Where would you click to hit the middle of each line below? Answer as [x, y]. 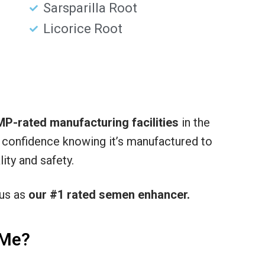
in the [194, 123]
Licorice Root [83, 29]
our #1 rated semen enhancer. [109, 195]
